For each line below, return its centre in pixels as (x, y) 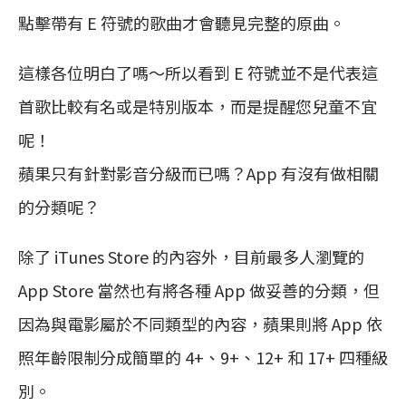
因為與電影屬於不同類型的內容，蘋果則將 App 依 (200, 323)
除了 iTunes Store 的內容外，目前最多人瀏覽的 (191, 256)
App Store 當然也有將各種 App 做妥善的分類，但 (199, 290)
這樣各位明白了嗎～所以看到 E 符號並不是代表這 (198, 72)
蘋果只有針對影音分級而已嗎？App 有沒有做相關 (198, 173)
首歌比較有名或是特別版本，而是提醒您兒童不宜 (198, 106)
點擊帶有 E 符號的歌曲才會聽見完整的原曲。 (182, 22)
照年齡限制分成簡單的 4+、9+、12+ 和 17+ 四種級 (203, 357)
